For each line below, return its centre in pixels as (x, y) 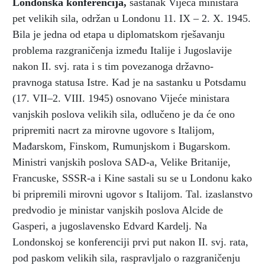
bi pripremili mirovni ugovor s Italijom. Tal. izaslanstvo (132, 194)
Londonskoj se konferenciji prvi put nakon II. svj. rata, (130, 242)
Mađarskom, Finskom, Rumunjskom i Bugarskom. (122, 146)
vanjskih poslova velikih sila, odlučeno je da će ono (124, 114)
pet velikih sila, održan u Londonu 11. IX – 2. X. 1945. (132, 18)
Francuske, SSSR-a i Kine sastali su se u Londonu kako (132, 178)
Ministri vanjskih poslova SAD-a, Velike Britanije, (122, 162)
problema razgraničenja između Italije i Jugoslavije (122, 50)
